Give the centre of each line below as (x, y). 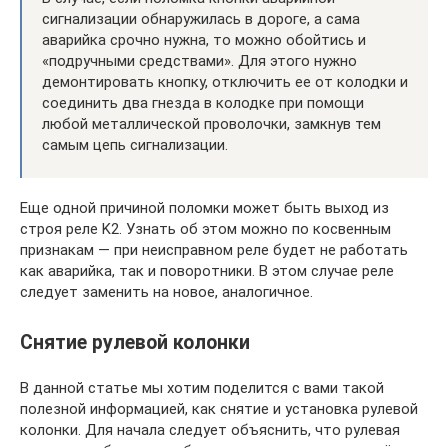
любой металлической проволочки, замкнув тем (211, 124)
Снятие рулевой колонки (135, 343)
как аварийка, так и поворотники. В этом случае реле (207, 271)
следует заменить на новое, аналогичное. (166, 292)
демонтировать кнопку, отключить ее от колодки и (225, 82)
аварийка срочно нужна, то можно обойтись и (204, 40)
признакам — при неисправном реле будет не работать (214, 250)
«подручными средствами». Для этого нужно (199, 61)
